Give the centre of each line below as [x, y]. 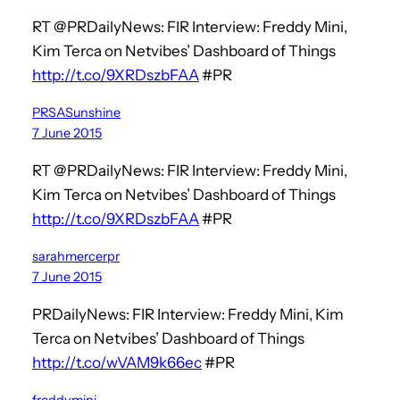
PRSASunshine [76, 112]
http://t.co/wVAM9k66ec [117, 362]
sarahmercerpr [76, 256]
